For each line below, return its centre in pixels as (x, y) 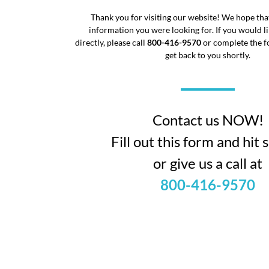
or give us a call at (208, 163)
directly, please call (110, 42)
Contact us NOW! (208, 119)
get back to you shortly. (208, 55)
